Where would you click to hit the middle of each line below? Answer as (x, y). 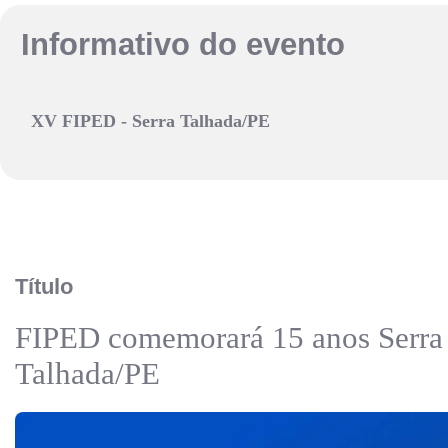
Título (44, 286)
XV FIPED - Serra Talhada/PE (150, 120)
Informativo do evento (183, 44)
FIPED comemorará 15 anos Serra (229, 337)
